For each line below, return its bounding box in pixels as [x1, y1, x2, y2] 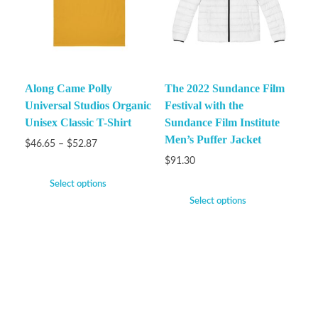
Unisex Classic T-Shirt [25, 116, 131, 128]
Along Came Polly [25, 82, 112, 94]
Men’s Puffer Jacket [164, 133, 261, 146]
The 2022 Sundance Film [164, 82, 285, 94]
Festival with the [164, 99, 243, 111]
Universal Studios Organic [25, 99, 151, 111]
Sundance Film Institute [164, 116, 280, 128]
